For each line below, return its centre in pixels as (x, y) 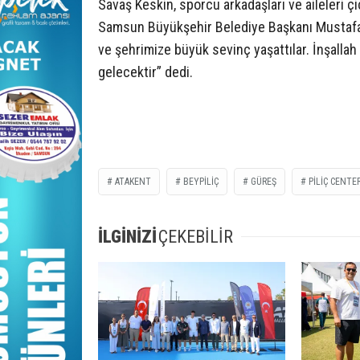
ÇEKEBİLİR (196, 236)
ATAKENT (133, 181)
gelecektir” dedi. (145, 72)
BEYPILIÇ (201, 181)
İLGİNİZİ (127, 236)
